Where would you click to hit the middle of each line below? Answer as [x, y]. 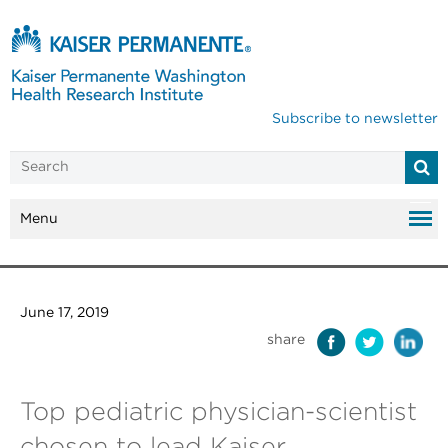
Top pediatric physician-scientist [218, 412]
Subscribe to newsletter [355, 118]
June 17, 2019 [64, 312]
